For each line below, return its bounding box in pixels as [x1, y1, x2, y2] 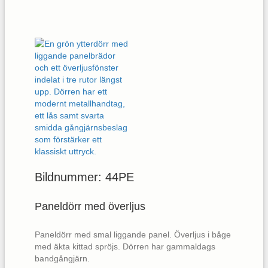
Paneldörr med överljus [35, 200, 145, 212]
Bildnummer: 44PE [35, 170, 134, 184]
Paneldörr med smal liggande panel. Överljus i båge [35, 229, 231, 239]
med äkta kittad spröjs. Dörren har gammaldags [35, 241, 215, 251]
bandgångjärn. [35, 253, 90, 263]
